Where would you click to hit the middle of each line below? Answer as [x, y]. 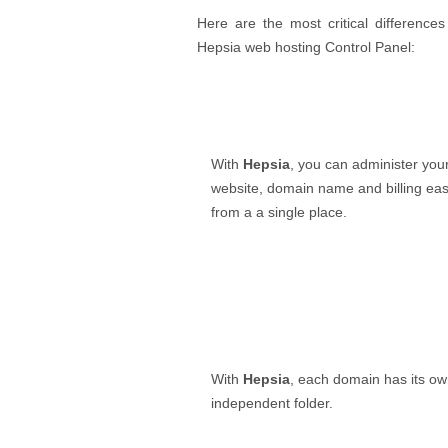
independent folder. [272, 402]
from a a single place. [279, 211]
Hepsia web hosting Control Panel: [306, 47]
